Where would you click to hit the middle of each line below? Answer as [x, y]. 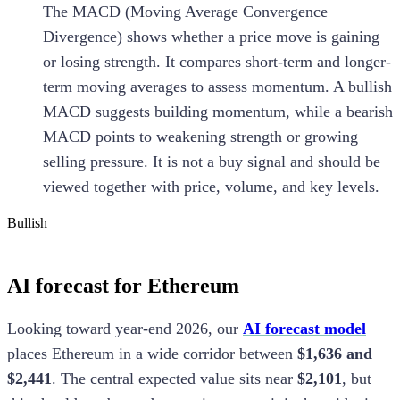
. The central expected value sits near [175, 378]
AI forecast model [304, 328]
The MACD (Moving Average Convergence [185, 11]
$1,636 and [335, 353]
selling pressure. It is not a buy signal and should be [212, 161]
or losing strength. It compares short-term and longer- [217, 61]
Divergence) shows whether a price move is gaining [211, 36]
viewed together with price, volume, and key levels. [211, 186]
